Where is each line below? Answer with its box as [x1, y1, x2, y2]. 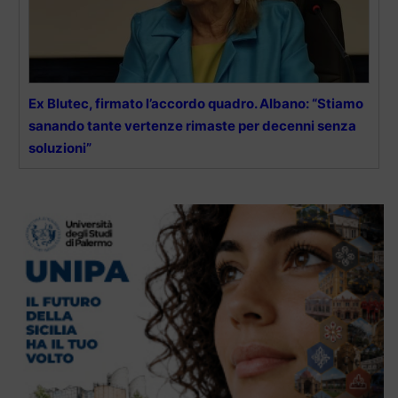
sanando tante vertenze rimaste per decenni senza [28, 116, 356, 134]
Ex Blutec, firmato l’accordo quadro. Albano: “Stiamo [28, 94, 363, 112]
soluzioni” [28, 139, 92, 156]
